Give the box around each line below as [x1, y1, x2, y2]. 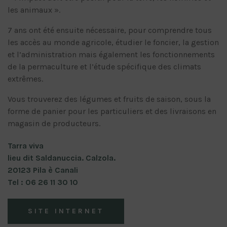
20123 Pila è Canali [8, 165, 78, 175]
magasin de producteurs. [8, 119, 100, 128]
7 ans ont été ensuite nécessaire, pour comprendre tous [8, 25, 212, 35]
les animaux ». [8, 5, 60, 15]
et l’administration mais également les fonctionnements [8, 50, 215, 59]
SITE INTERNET [28, 207, 104, 215]
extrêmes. [8, 74, 43, 84]
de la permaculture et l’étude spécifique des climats [8, 62, 201, 71]
